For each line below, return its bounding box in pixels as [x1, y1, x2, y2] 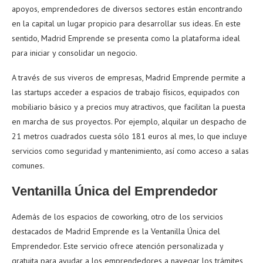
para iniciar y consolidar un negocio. [12, 47, 137, 58]
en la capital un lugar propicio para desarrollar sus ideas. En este [12, 18, 241, 29]
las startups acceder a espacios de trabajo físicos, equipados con [12, 86, 240, 97]
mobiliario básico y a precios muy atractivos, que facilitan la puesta [12, 101, 245, 112]
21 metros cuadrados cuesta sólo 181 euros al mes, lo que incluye [12, 130, 247, 141]
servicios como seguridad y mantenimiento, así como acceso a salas [12, 145, 249, 156]
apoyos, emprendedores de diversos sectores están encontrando [12, 3, 242, 14]
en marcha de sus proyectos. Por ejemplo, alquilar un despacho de [12, 116, 247, 127]
